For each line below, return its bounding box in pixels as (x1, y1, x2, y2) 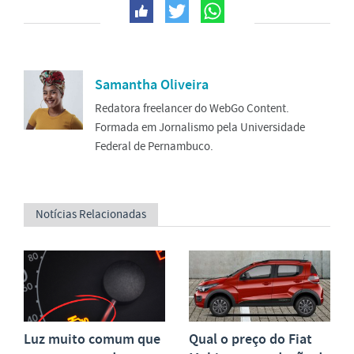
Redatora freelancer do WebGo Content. (95, 100, 289, 117)
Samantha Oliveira (95, 75, 209, 95)
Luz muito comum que (24, 329, 160, 348)
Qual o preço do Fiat (189, 329, 312, 348)
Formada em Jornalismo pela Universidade (95, 119, 305, 136)
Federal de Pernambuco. (95, 138, 213, 155)
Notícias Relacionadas (36, 206, 146, 223)
